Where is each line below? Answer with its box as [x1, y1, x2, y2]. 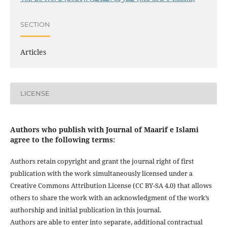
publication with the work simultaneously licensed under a [10, 168, 193, 178]
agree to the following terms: [10, 134, 115, 144]
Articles [20, 47, 46, 57]
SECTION [20, 20, 50, 29]
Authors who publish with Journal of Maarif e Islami [10, 124, 199, 134]
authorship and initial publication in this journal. [10, 205, 161, 214]
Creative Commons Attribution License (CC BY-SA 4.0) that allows [10, 180, 212, 190]
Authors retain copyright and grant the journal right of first [10, 156, 194, 166]
